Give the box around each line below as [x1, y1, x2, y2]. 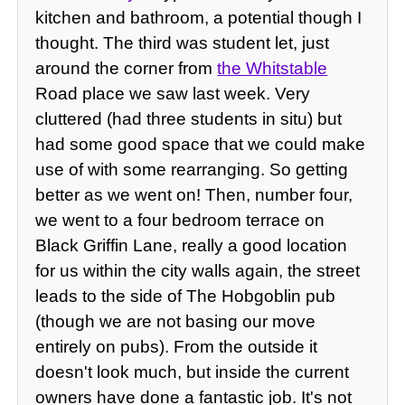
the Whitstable [217, 59, 328, 79]
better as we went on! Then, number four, [35, 185, 353, 205]
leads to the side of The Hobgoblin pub [35, 287, 336, 306]
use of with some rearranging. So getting [35, 160, 349, 180]
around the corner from [35, 59, 218, 79]
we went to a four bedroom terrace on [35, 211, 325, 231]
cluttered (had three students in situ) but [35, 109, 343, 129]
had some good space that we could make [35, 135, 366, 155]
